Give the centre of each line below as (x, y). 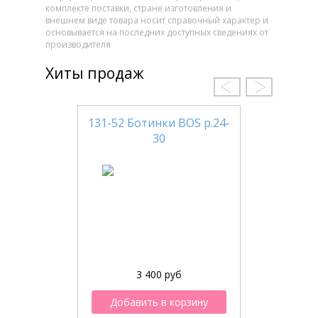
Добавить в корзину (159, 302)
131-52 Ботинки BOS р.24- (159, 123)
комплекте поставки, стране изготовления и (138, 9)
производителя (78, 45)
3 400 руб (159, 275)
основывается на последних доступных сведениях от (157, 33)
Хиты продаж (95, 73)
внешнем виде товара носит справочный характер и (157, 21)
